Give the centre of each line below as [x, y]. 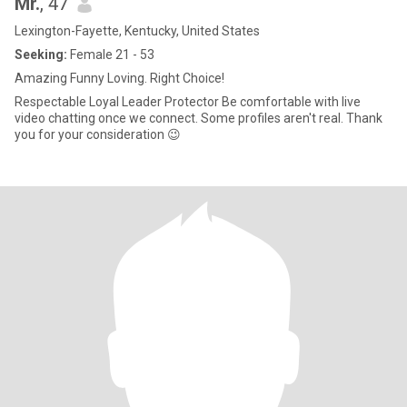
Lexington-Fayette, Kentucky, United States [137, 31]
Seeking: [41, 55]
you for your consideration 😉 [98, 134]
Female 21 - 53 [111, 55]
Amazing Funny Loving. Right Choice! [119, 78]
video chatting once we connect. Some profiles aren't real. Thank [108, 118]
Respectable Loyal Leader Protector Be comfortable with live [118, 102]
